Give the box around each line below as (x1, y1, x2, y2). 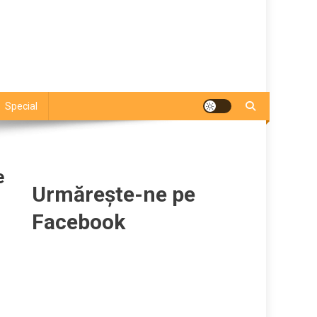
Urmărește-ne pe (32, 182, 196, 207)
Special (5, 100, 38, 112)
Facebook (32, 209, 126, 234)
